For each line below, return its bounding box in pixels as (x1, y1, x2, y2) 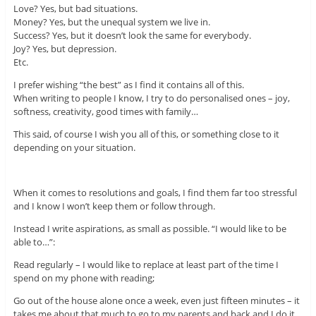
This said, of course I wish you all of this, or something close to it (13, 128, 279, 141)
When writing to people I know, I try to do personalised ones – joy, (13, 92, 290, 105)
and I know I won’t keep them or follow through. (13, 200, 215, 213)
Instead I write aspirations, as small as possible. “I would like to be (13, 222, 286, 236)
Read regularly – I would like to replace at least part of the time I (13, 258, 279, 272)
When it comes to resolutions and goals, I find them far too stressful (13, 186, 297, 200)
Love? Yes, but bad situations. (13, 2, 138, 16)
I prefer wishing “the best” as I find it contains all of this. (13, 78, 244, 92)
